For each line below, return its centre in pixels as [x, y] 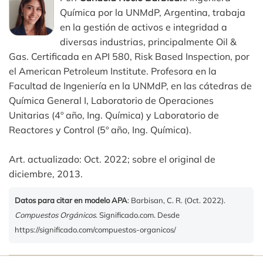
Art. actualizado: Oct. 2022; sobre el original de [112, 159]
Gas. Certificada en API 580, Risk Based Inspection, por [129, 57]
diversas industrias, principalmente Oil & [148, 42]
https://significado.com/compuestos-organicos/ [95, 230]
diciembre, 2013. [46, 174]
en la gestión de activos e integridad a [144, 27]
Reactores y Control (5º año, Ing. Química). [100, 130]
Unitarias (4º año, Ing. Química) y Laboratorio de [114, 115]
